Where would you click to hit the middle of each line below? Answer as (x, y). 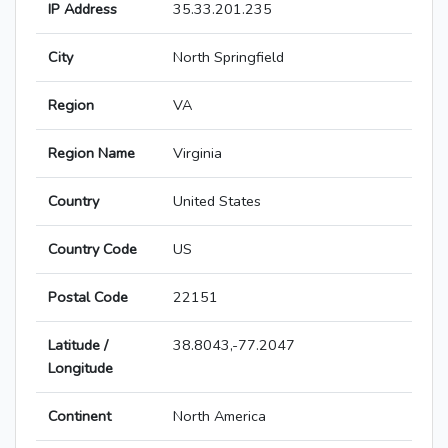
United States (217, 201)
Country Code (92, 249)
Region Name (91, 153)
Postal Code (88, 297)
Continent (79, 416)
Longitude (80, 368)
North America (219, 416)
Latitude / (78, 345)
